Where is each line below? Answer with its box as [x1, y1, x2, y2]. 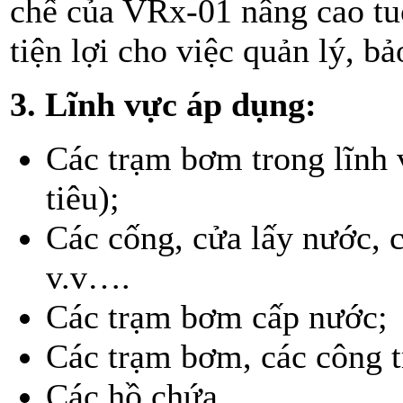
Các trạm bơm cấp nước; [46, 297, 388, 336]
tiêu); [46, 178, 120, 217]
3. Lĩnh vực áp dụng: [10, 85, 317, 123]
